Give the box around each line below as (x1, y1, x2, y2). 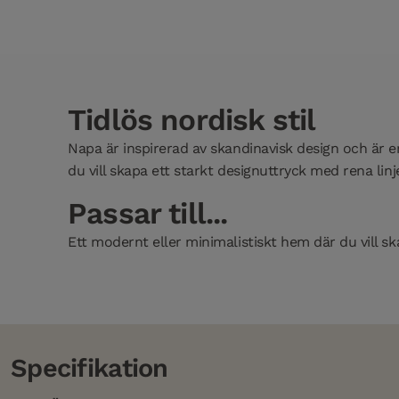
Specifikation (11, 353, 168, 384)
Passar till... (68, 196, 228, 232)
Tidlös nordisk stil (68, 102, 316, 138)
